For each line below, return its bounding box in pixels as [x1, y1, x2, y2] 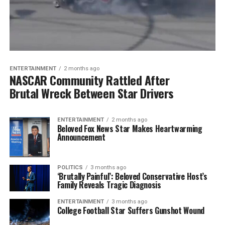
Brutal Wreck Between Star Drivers [9, 83, 174, 102]
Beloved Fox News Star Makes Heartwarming [57, 122, 202, 135]
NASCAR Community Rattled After [9, 70, 170, 89]
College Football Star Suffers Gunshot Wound [57, 204, 204, 217]
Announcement [57, 131, 105, 143]
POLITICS [57, 164, 83, 171]
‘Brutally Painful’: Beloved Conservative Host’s [57, 170, 207, 182]
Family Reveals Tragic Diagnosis [57, 178, 161, 191]
